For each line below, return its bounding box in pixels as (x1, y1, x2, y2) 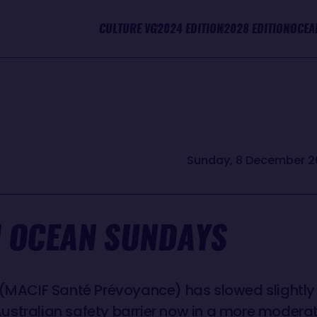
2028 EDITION (224, 21, 290, 36)
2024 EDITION (157, 21, 224, 36)
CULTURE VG (99, 21, 157, 36)
